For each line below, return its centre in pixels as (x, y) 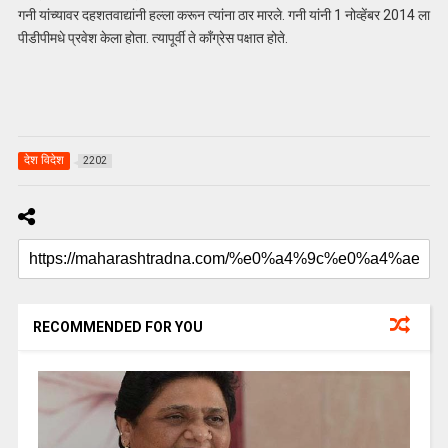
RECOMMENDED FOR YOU (117, 326)
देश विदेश (43, 159)
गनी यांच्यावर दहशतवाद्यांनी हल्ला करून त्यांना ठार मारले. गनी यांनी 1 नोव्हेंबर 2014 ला (223, 15)
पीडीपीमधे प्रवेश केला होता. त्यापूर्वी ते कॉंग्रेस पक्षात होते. (152, 38)
